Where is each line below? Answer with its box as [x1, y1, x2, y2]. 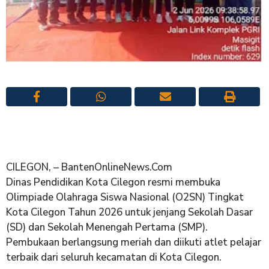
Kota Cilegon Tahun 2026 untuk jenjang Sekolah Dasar [6, 205, 253, 219]
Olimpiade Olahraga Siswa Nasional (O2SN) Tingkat [6, 190, 244, 204]
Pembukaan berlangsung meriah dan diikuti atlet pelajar [6, 235, 261, 249]
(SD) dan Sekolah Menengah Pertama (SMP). [6, 220, 208, 234]
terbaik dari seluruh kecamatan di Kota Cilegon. [6, 250, 222, 264]
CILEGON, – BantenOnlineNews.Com [6, 160, 172, 174]
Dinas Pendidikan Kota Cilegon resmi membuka [6, 175, 220, 189]
